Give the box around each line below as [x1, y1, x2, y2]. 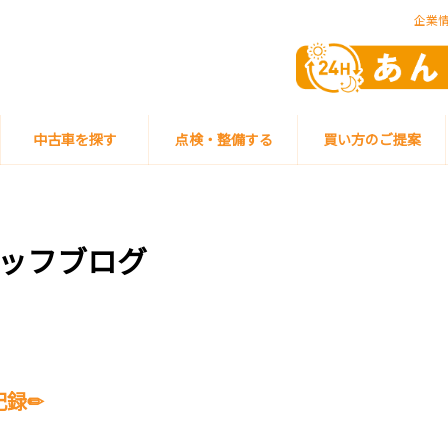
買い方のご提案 [323, 129, 422, 150]
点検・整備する [174, 129, 273, 150]
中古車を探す [33, 129, 118, 150]
